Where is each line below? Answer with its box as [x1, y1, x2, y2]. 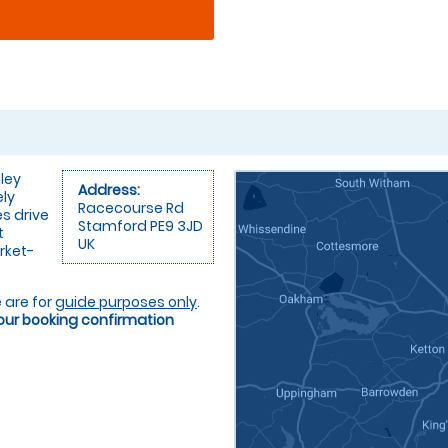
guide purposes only [55, 292, 197, 313]
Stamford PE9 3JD [78, 216, 203, 237]
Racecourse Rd [78, 198, 184, 219]
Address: [78, 180, 140, 201]
